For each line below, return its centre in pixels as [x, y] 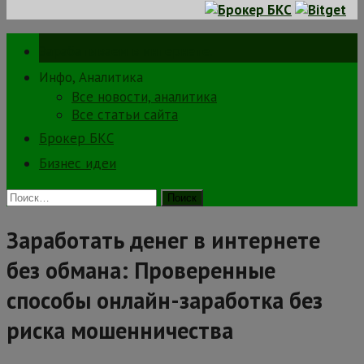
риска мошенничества [120, 331]
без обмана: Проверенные [141, 271]
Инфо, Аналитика [91, 77]
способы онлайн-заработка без [165, 301]
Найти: [26, 196]
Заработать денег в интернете [163, 240]
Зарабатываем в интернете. [126, 51]
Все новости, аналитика [144, 97]
